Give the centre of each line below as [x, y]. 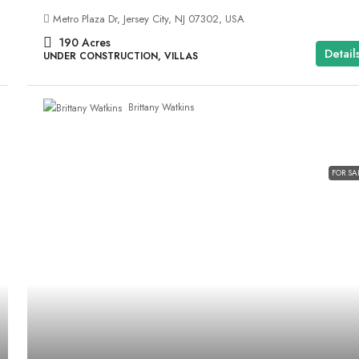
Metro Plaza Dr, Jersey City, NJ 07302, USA [149, 18]
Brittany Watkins [161, 108]
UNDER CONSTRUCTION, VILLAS [121, 56]
